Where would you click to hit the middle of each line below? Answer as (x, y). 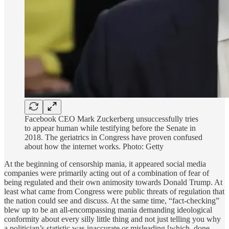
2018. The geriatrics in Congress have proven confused (113, 138)
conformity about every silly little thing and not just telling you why (112, 219)
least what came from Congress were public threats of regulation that (114, 192)
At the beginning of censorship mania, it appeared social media (105, 164)
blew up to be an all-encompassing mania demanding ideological (108, 210)
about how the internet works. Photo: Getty (94, 147)
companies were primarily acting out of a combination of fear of (107, 173)
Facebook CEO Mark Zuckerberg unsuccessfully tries (111, 119)
